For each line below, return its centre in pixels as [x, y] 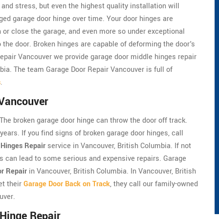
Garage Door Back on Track [67, 184]
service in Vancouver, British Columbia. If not [118, 146]
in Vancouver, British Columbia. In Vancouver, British [111, 172]
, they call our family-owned [154, 184]
